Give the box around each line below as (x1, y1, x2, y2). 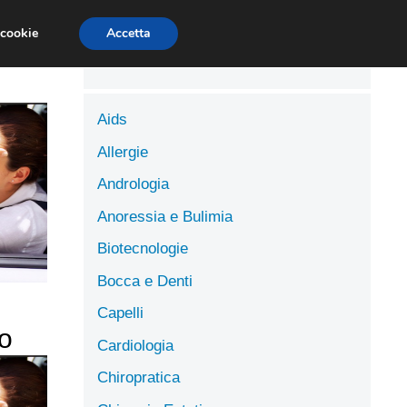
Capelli (97, 304, 144, 322)
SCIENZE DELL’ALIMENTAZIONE (78, 12, 283, 33)
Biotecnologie (97, 240, 188, 257)
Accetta (105, 25, 151, 42)
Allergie (97, 143, 148, 161)
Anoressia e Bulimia (97, 207, 233, 225)
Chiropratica (97, 369, 180, 386)
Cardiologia (97, 336, 174, 354)
